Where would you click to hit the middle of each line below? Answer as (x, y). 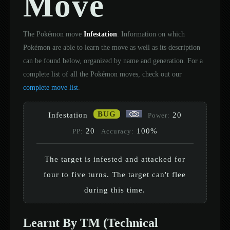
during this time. (115, 189)
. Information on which (151, 34)
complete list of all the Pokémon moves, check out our (102, 74)
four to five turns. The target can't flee (115, 174)
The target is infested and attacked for (115, 159)
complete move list (50, 87)
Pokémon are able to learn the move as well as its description (111, 47)
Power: (159, 115)
